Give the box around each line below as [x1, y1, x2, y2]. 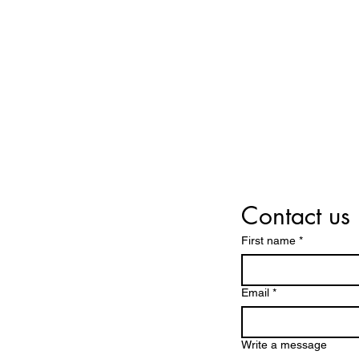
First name [241, 234, 296, 247]
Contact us [241, 200, 350, 232]
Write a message [241, 338, 327, 351]
